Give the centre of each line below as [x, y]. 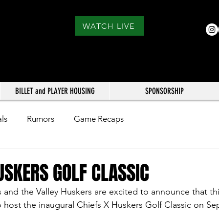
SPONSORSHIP [164, 91]
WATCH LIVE [109, 26]
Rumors [41, 119]
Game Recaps [99, 119]
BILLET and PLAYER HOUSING [55, 91]
